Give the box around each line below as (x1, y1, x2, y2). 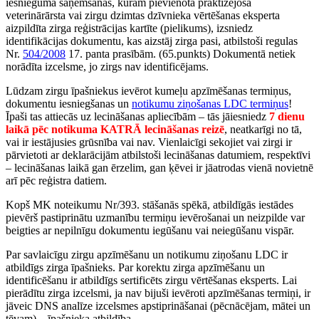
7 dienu (269, 110, 305, 122)
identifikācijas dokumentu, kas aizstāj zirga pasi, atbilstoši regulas (6, 34, 298, 47)
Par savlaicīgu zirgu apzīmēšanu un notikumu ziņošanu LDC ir (6, 248, 288, 261)
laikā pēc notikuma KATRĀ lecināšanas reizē (6, 122, 224, 135)
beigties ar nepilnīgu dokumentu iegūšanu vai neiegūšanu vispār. (6, 224, 294, 236)
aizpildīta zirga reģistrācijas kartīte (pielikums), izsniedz (6, 21, 253, 34)
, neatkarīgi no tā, (224, 122, 302, 135)
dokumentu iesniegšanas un (6, 97, 132, 110)
